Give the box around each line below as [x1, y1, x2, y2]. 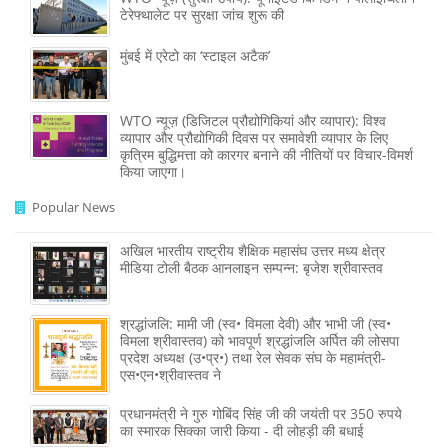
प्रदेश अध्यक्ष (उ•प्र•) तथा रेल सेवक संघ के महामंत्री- [120, 347, 386, 367]
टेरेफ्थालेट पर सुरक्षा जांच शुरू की [120, 5, 284, 25]
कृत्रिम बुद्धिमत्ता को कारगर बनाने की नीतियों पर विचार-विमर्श [120, 145, 413, 165]
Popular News [26, 198, 115, 217]
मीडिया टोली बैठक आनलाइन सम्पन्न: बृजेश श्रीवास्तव [120, 258, 383, 278]
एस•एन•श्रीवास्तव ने [120, 364, 221, 384]
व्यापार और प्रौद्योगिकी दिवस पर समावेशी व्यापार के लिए [120, 128, 388, 148]
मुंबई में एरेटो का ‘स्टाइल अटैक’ [120, 46, 270, 66]
